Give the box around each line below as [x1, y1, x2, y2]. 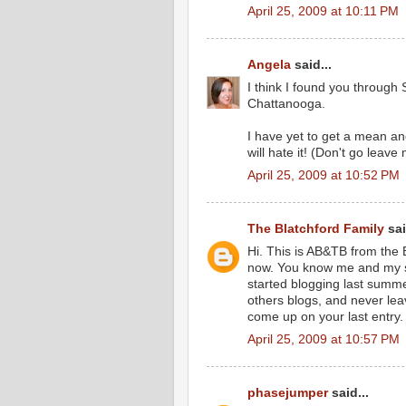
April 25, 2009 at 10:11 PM [247, 4, 399, 18]
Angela [247, 58, 291, 72]
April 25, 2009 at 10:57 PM [247, 332, 400, 346]
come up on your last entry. [247, 309, 403, 324]
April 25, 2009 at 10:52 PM [247, 168, 400, 182]
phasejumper [247, 386, 328, 400]
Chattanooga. [247, 96, 325, 111]
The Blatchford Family [247, 222, 384, 236]
